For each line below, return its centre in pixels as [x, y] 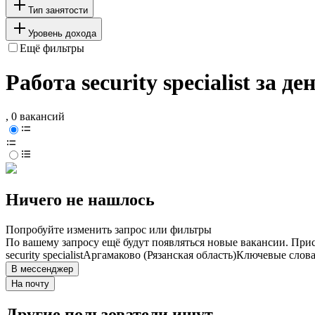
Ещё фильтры [52, 48]
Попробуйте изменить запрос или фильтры [109, 230]
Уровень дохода [62, 33]
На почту [30, 284]
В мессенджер [42, 269]
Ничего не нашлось [80, 200]
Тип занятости [58, 10]
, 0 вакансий [35, 117]
